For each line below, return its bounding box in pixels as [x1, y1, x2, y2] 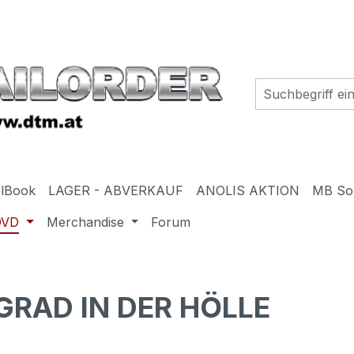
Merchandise [46, 213, 124, 230]
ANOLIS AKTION [196, 182, 300, 198]
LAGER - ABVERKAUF [48, 182, 184, 198]
